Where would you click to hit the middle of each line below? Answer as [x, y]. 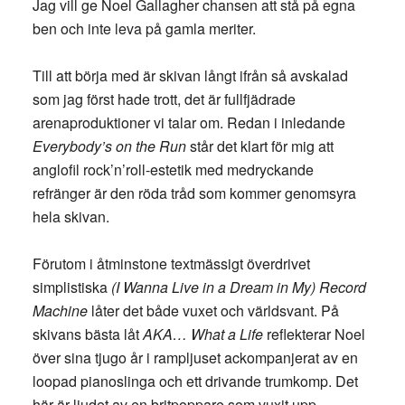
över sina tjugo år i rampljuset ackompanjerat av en [195, 358]
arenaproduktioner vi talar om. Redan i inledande [188, 122]
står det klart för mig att [259, 146]
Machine [60, 311]
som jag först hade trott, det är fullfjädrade [164, 99]
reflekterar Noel [314, 334]
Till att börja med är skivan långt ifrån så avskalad [190, 75]
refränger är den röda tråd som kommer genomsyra [194, 193]
